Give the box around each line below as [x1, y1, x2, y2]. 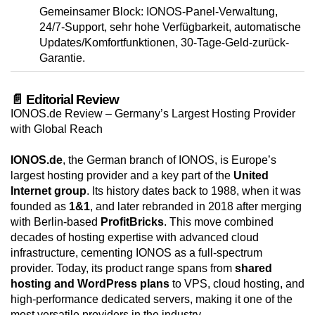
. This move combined [164, 216, 274, 229]
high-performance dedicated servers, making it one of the [11, 293, 292, 306]
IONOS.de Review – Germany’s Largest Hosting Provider [11, 108, 295, 120]
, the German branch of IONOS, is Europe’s [63, 154, 276, 167]
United [233, 169, 269, 182]
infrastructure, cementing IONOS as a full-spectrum [11, 247, 262, 259]
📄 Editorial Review [11, 92, 119, 108]
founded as [11, 200, 69, 213]
